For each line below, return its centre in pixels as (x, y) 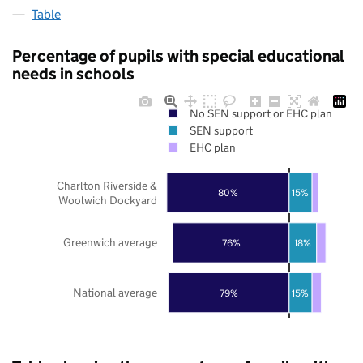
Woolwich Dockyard (108, 200)
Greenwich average (110, 242)
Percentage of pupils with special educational (178, 56)
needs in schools (73, 73)
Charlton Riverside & (107, 185)
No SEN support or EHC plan (261, 113)
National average (115, 292)
